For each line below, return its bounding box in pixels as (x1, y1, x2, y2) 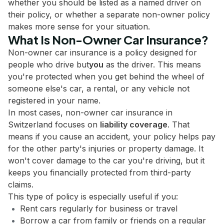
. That (167, 119, 189, 129)
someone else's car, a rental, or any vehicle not (8, 83, 189, 93)
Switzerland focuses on (8, 119, 100, 129)
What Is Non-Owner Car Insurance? (8, 32, 208, 47)
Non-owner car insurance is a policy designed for (8, 47, 197, 57)
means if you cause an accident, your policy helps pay (8, 131, 215, 141)
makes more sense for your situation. (8, 21, 150, 31)
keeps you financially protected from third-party (8, 167, 191, 177)
